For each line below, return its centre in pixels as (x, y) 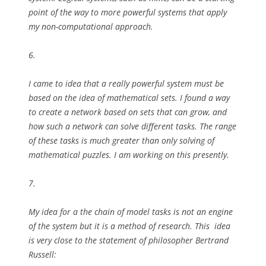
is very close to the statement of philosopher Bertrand (129, 240)
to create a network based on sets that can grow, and (128, 112)
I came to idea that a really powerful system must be (126, 83)
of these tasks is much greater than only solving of (121, 140)
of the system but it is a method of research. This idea (129, 226)
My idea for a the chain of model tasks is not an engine (131, 212)
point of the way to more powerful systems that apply (128, 12)
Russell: (42, 254)
